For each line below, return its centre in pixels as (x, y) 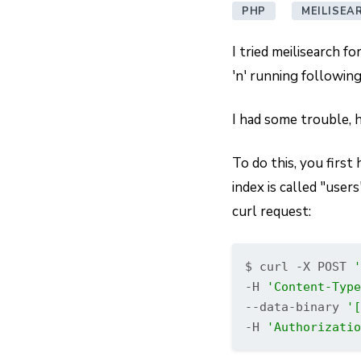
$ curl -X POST (299, 266)
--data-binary (296, 307)
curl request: (272, 212)
